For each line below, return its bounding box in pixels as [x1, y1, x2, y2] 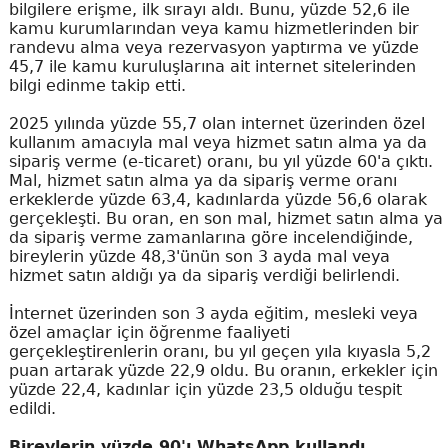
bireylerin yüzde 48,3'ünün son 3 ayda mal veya [8, 247, 390, 267]
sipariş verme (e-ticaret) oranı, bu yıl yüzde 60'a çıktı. [8, 152, 433, 172]
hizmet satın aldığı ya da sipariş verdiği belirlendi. [8, 266, 400, 286]
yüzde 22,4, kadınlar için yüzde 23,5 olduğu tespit [8, 380, 402, 400]
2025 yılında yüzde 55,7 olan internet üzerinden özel [8, 114, 425, 134]
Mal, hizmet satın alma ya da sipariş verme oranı [8, 171, 397, 191]
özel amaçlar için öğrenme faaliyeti [8, 323, 290, 343]
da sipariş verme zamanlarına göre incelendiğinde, [8, 228, 413, 248]
